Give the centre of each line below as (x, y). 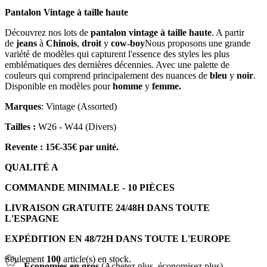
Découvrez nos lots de (48, 32)
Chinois (61, 43)
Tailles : (20, 126)
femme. (167, 86)
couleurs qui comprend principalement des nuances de (107, 75)
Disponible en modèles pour (59, 86)
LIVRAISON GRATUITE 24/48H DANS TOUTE (107, 207)
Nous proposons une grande (198, 43)
